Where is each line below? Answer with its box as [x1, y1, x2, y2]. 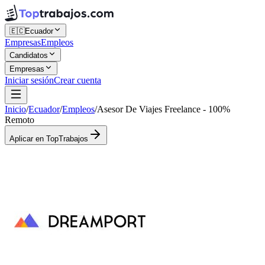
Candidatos [9, 51, 48, 60]
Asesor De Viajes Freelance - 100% [97, 104, 230, 114]
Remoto [5, 115, 34, 125]
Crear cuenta [54, 75, 101, 85]
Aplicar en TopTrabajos [9, 134, 88, 143]
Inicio [5, 104, 26, 114]
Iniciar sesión [5, 75, 54, 85]
